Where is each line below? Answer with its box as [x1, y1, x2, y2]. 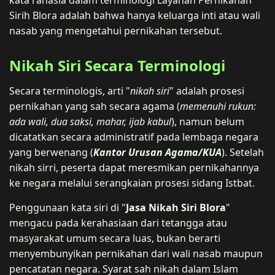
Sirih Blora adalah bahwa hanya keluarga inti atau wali [9, 8, 260, 22]
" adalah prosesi [169, 83, 244, 98]
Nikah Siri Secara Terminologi [9, 55, 225, 76]
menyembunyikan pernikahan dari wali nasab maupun [9, 246, 263, 260]
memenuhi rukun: [180, 99, 256, 113]
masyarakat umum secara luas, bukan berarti [9, 231, 220, 245]
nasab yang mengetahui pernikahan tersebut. [9, 23, 222, 37]
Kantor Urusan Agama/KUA [93, 145, 222, 159]
